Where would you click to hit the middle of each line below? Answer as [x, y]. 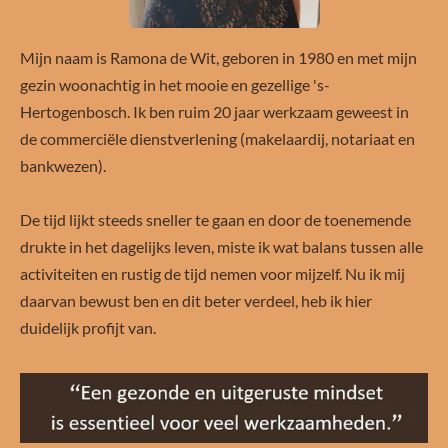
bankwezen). [63, 165]
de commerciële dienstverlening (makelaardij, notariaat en [217, 138]
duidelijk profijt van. [89, 327]
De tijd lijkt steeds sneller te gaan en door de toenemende [215, 219]
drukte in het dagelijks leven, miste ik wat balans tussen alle [221, 246]
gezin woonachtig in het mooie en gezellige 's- [175, 84]
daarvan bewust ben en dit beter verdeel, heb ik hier [196, 300]
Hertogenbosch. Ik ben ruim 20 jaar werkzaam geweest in [214, 111]
